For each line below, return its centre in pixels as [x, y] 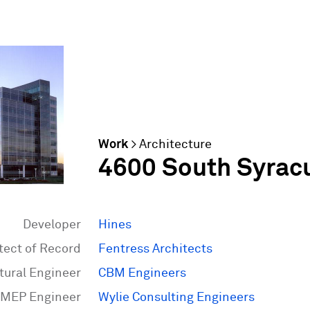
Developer [52, 225]
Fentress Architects [155, 249]
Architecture [175, 145]
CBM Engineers [142, 273]
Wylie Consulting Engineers [176, 298]
